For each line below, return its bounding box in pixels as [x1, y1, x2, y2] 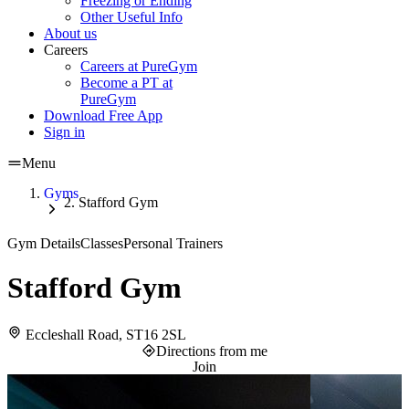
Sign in [44, 124, 85, 140]
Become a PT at [80, 75, 173, 90]
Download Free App [44, 108, 163, 123]
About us [44, 26, 97, 41]
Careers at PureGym [80, 58, 197, 74]
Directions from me [156, 342, 267, 359]
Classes [80, 236, 123, 251]
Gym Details [7, 236, 80, 251]
